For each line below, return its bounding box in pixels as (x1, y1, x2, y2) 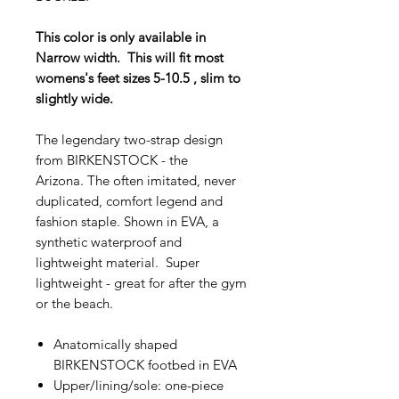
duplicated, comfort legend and (36, 191, 223, 209)
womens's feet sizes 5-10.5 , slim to (36, 69, 240, 86)
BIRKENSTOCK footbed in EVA (53, 355, 237, 373)
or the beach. (36, 294, 113, 312)
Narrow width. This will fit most (36, 48, 224, 66)
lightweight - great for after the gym (36, 273, 247, 291)
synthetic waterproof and (36, 232, 182, 250)
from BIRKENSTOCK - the (36, 151, 188, 168)
